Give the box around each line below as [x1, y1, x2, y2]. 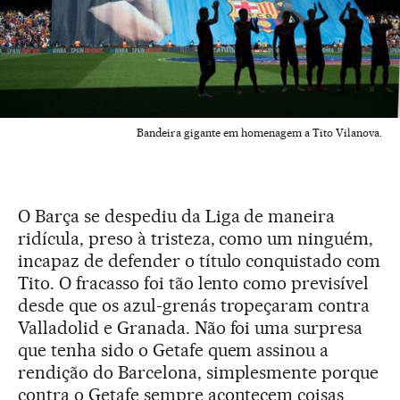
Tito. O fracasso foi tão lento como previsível [18, 271, 370, 294]
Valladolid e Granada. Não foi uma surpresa [18, 316, 363, 338]
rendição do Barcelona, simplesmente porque [18, 361, 379, 383]
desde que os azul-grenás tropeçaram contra [18, 294, 371, 316]
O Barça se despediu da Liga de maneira [18, 204, 336, 227]
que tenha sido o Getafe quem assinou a [18, 338, 329, 361]
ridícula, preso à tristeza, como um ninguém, [18, 227, 374, 249]
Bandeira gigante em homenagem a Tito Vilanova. [137, 125, 382, 139]
